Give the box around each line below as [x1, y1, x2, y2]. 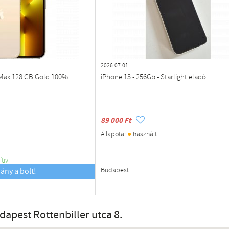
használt [131, 129, 157, 140]
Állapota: [100, 129, 127, 140]
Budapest [100, 165, 129, 175]
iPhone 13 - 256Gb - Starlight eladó [100, 72, 206, 82]
